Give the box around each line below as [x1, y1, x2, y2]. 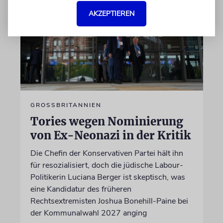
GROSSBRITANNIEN [30, 101, 102, 109]
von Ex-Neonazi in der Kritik [30, 128, 191, 142]
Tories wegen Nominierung [30, 114, 183, 128]
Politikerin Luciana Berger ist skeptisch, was [30, 171, 185, 183]
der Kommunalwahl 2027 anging [30, 207, 147, 219]
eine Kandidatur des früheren [30, 183, 131, 195]
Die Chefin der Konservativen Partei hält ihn [30, 147, 183, 159]
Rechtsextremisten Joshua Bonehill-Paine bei [30, 195, 188, 207]
